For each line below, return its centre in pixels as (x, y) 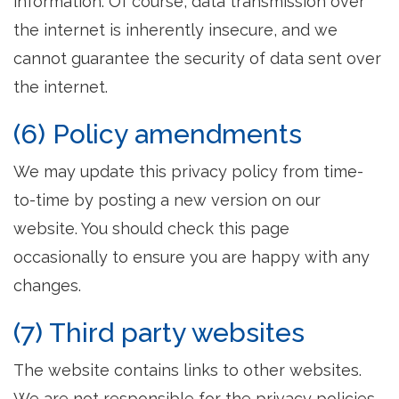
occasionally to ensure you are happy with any (191, 257)
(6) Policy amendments (158, 134)
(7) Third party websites (159, 333)
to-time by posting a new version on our (167, 200)
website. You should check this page (151, 228)
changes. (47, 285)
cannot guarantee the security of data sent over (197, 58)
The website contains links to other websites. (187, 370)
